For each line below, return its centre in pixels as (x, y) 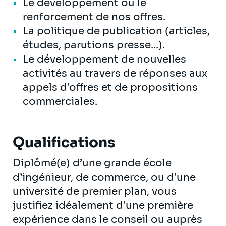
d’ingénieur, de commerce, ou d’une (104, 177)
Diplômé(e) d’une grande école (92, 163)
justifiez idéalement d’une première (103, 205)
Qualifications (64, 142)
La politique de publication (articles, (116, 31)
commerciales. (62, 101)
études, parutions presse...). (96, 45)
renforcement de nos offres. (96, 17)
